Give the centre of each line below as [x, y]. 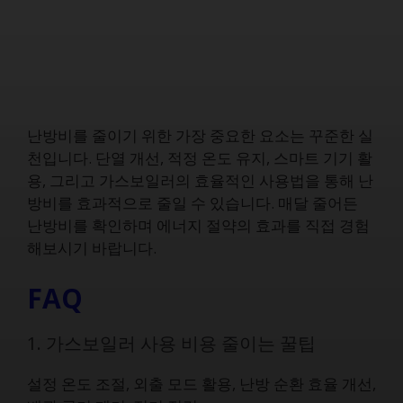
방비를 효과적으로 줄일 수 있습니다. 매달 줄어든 [193, 203]
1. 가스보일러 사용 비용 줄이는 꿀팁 [171, 343]
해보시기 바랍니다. [92, 248]
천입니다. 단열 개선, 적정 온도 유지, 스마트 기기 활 [200, 158]
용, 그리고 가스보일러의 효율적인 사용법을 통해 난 [200, 180]
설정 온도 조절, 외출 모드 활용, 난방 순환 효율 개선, [201, 383]
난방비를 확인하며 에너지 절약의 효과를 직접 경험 [198, 225]
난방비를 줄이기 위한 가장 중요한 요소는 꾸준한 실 [200, 135]
